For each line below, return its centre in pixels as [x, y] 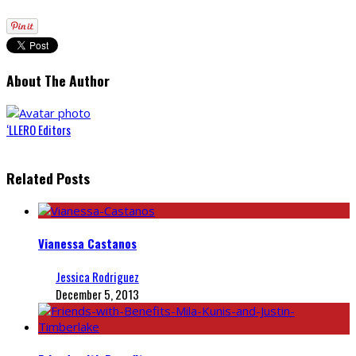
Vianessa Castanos [87, 243]
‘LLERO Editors [39, 129]
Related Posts [48, 178]
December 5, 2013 [97, 294]
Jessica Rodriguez [97, 276]
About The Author [58, 81]
